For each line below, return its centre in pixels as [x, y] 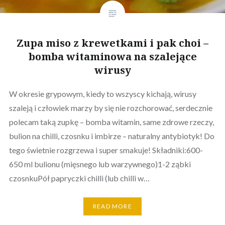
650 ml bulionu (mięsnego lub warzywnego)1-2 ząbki [100, 164]
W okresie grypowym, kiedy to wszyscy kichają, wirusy [102, 93]
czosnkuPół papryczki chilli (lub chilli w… [79, 178]
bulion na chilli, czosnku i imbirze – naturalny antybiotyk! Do [111, 136]
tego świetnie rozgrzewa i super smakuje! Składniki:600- [106, 150]
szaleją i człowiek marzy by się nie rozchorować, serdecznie [110, 107]
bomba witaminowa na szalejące [113, 56]
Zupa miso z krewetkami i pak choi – [113, 43]
